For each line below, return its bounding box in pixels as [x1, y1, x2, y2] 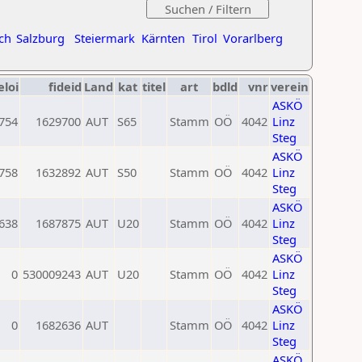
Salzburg [16, 30, 65, 46]
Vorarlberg [223, 30, 283, 46]
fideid [48, 78, 82, 95]
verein [271, 78, 309, 95]
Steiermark [74, 30, 135, 46]
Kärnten [141, 30, 185, 46]
